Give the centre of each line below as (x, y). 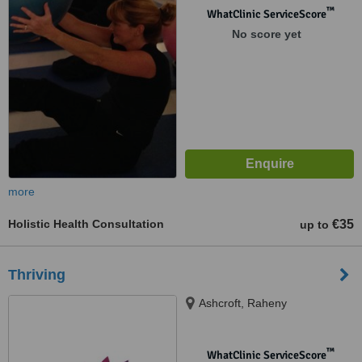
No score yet (266, 34)
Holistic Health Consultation (86, 224)
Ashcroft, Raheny (243, 303)
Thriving (37, 275)
